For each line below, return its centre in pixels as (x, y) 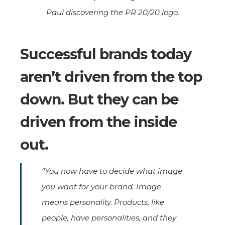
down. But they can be (99, 99)
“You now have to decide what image (112, 171)
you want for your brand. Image (101, 186)
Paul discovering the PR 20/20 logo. (113, 12)
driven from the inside (98, 122)
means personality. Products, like (103, 202)
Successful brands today (106, 54)
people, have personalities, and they (109, 217)
